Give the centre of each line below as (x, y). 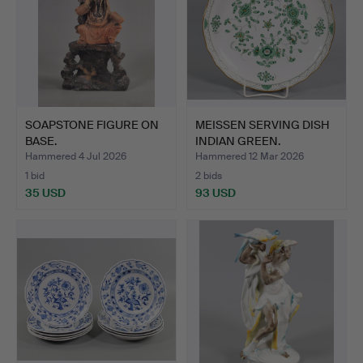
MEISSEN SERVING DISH (263, 124)
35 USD (45, 192)
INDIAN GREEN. (238, 141)
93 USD (216, 192)
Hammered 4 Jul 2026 (76, 156)
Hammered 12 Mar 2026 (250, 156)
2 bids (209, 175)
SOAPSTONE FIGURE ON (92, 124)
